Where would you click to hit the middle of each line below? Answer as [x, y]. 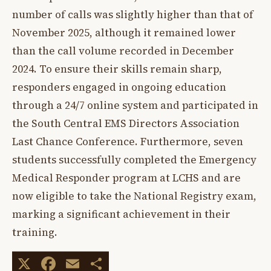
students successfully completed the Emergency [134, 160]
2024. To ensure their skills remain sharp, [117, 69]
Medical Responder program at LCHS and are [126, 178]
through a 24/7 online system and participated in [135, 106]
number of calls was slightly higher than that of [133, 15]
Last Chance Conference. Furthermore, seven [128, 142]
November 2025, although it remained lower [124, 33]
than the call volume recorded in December [123, 51]
